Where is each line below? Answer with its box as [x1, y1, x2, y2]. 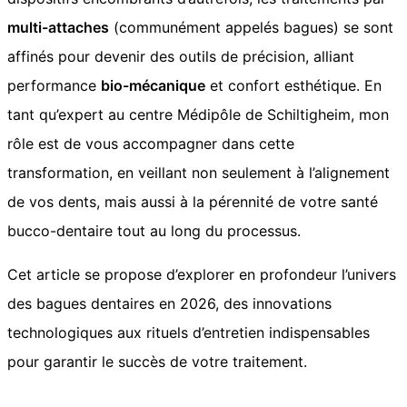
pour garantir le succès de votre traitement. [7, 352, 307, 371]
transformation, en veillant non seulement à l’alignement [7, 163, 390, 182]
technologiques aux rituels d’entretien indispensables [7, 323, 370, 342]
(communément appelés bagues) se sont [109, 17, 393, 36]
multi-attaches [7, 17, 109, 36]
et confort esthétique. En [205, 75, 382, 94]
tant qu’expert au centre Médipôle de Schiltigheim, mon [7, 104, 389, 124]
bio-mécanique [101, 75, 205, 94]
